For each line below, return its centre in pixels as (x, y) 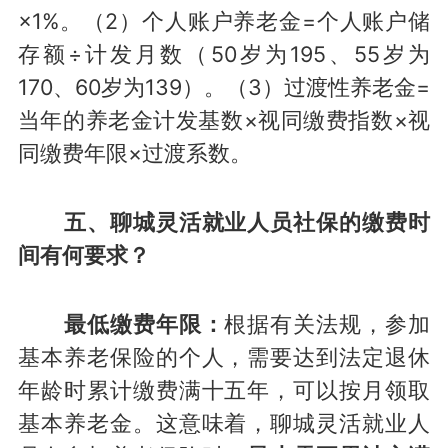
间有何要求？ (83, 254)
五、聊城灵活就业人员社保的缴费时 (224, 221)
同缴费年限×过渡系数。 (134, 153)
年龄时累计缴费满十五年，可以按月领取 (224, 389)
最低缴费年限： (144, 323)
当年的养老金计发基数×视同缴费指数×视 (224, 120)
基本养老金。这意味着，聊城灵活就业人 (224, 422)
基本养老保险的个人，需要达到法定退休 (224, 356)
